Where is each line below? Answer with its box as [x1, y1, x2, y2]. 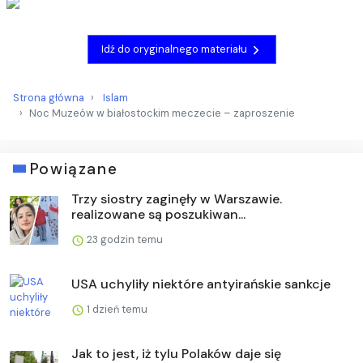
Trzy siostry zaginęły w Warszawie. [71, 190, 282, 207]
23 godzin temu [84, 232, 163, 246]
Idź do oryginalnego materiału [100, 42, 250, 57]
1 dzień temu [84, 301, 147, 316]
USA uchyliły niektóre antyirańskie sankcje [71, 275, 331, 293]
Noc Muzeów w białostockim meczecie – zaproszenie [29, 105, 295, 120]
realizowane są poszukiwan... [71, 205, 246, 223]
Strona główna [13, 90, 84, 105]
